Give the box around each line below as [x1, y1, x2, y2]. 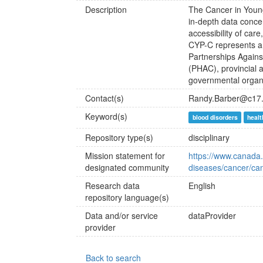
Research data [85, 180, 140, 191]
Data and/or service [85, 210, 158, 221]
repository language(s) [85, 191, 169, 203]
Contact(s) [85, 92, 124, 104]
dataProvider [188, 210, 237, 221]
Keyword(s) [85, 110, 127, 122]
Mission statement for [85, 150, 165, 161]
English [188, 180, 216, 191]
